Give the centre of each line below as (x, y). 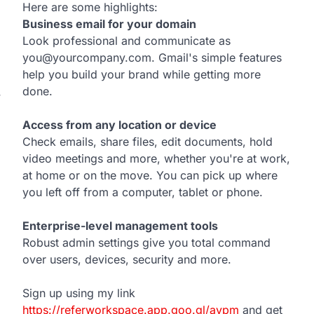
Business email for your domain (109, 24)
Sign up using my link (79, 293)
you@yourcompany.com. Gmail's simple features (152, 57)
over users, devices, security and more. (127, 259)
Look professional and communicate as (127, 41)
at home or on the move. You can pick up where (150, 175)
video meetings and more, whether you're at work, (156, 158)
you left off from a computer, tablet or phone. (143, 192)
